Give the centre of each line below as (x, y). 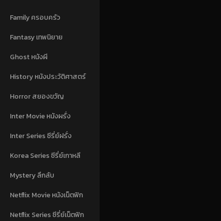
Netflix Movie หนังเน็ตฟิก (46, 195)
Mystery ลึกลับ (32, 175)
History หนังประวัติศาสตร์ (48, 76)
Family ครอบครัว (35, 17)
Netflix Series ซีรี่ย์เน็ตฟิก (47, 215)
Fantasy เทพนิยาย (36, 37)
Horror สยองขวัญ (37, 96)
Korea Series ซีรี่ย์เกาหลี (45, 155)
